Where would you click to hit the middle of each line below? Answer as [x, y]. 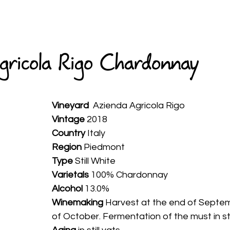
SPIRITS [160, 20]
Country [69, 133]
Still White [94, 161]
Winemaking [79, 203]
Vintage [68, 119]
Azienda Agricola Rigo [137, 106]
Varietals [70, 175]
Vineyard [70, 106]
